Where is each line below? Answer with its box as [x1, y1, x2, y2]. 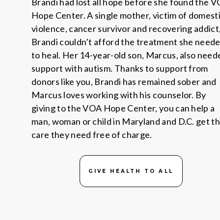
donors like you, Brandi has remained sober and [31, 76, 217, 87]
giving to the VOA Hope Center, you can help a [31, 103, 215, 113]
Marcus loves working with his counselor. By [31, 89, 206, 100]
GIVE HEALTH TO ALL [88, 168, 173, 174]
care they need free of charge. [31, 129, 152, 140]
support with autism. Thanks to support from [31, 63, 208, 74]
